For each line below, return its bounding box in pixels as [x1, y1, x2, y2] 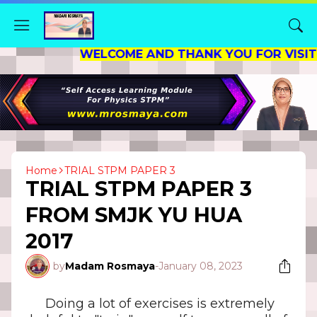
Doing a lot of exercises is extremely [45, 295, 275, 311]
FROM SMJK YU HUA [25, 202, 242, 227]
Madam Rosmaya [65, 259, 155, 272]
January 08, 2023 [158, 259, 243, 272]
